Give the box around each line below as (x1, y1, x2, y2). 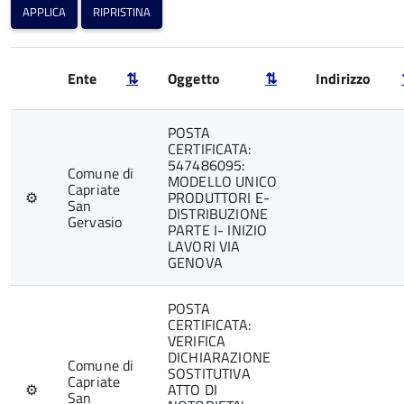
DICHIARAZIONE (168, 346, 271, 368)
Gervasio (68, 211, 123, 233)
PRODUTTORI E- (168, 187, 271, 208)
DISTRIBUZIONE (168, 203, 269, 225)
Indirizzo (316, 68, 372, 89)
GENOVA (168, 252, 223, 273)
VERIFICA (168, 330, 226, 352)
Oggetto (168, 68, 221, 89)
